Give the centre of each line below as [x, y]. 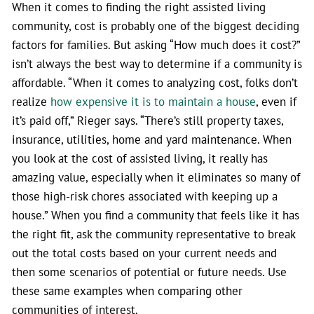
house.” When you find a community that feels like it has [156, 214]
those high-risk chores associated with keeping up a [145, 196]
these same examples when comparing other [127, 290]
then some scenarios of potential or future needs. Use [149, 271]
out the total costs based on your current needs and [144, 252]
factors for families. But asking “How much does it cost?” [156, 44]
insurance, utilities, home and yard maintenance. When [152, 139]
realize [31, 101]
